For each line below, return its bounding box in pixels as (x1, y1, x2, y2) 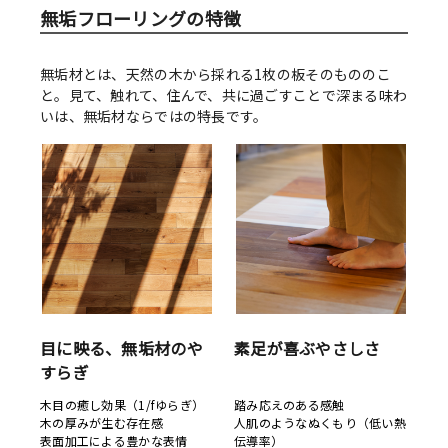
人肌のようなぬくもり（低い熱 (234, 414, 406, 432)
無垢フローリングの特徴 (40, 5, 242, 32)
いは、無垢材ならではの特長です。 (40, 106, 268, 127)
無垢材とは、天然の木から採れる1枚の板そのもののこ (40, 64, 391, 85)
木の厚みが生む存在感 (40, 414, 163, 432)
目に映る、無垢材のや (40, 336, 203, 361)
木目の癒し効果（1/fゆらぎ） (40, 396, 205, 414)
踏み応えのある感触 (234, 396, 345, 414)
